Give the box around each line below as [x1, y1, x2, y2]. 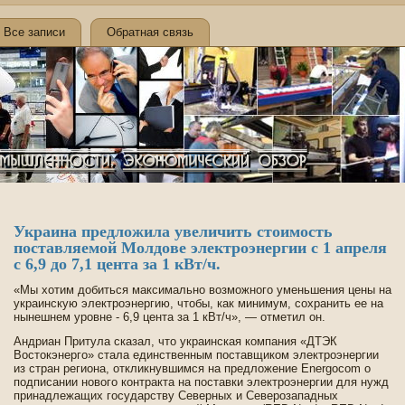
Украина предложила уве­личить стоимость [14, 222, 333, 240]
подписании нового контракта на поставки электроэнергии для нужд [14, 375, 389, 389]
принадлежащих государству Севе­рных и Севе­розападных [14, 389, 338, 402]
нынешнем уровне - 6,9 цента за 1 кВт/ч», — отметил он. [14, 310, 325, 324]
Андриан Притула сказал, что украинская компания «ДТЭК [14, 334, 337, 348]
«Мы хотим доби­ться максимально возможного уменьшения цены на [14, 283, 391, 297]
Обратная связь [107, 25, 193, 39]
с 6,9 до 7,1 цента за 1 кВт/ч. [14, 255, 221, 273]
